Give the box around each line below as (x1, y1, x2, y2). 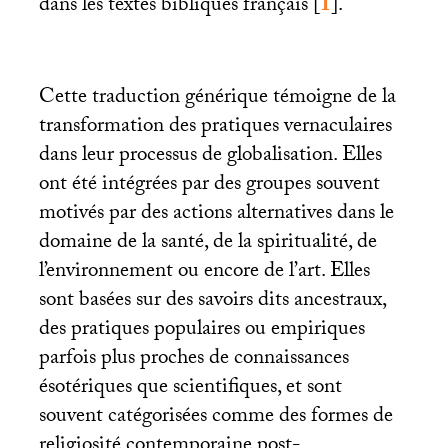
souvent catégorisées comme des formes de (38, 400, 393, 437)
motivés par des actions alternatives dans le (38, 197, 394, 234)
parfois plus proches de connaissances (38, 342, 349, 379)
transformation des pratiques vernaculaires (38, 110, 392, 147)
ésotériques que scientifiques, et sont (38, 371, 342, 408)
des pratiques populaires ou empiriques (38, 313, 365, 350)
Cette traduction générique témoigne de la (38, 81, 396, 118)
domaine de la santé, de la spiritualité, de (38, 226, 377, 263)
